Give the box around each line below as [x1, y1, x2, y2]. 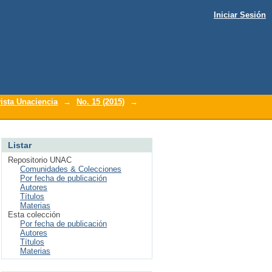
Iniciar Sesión [214, 10, 266, 19]
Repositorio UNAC [8, 155, 72, 165]
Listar [8, 140, 32, 150]
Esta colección [8, 210, 60, 219]
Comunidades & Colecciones [20, 165, 121, 174]
